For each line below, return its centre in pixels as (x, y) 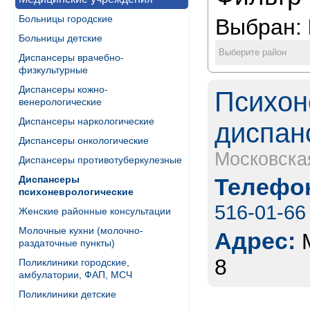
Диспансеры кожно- (63, 89)
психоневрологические (76, 192)
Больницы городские (66, 19)
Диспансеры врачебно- (71, 57)
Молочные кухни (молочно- (81, 230)
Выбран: (262, 27)
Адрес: (255, 241)
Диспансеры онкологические (84, 140)
